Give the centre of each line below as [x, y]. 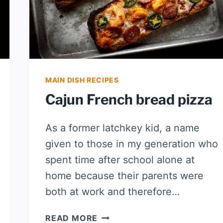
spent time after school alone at [120, 160]
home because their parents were [124, 176]
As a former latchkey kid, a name [122, 128]
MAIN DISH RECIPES [82, 80]
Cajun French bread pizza [129, 100]
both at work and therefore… [112, 192]
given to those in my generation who [132, 144]
